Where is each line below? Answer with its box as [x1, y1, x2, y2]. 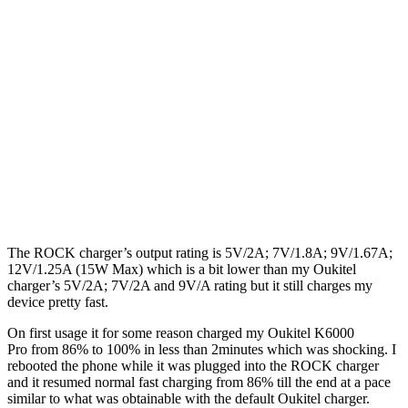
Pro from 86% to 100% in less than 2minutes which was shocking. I [7, 341, 396, 357]
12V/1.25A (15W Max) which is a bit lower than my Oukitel [7, 260, 356, 277]
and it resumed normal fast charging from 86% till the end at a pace [7, 373, 391, 390]
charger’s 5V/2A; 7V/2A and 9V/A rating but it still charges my [7, 277, 372, 293]
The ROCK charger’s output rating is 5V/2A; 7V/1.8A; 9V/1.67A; [7, 244, 393, 260]
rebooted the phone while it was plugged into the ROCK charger [7, 357, 379, 373]
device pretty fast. [7, 293, 108, 310]
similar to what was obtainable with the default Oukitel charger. [7, 390, 370, 406]
